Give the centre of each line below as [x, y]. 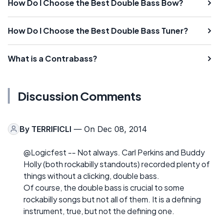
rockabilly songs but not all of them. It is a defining [112, 199]
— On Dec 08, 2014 [109, 129]
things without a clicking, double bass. [91, 175]
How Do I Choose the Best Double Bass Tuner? [98, 30]
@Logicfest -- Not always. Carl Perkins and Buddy [114, 152]
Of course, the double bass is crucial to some [104, 187]
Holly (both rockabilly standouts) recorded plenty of [117, 164]
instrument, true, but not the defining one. [99, 211]
